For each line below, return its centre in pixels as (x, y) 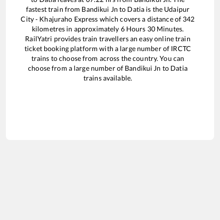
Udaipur (177, 9)
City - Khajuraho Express (59, 19)
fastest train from (54, 9)
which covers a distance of (140, 19)
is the (154, 9)
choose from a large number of (77, 68)
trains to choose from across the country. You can (108, 58)
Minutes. (169, 28)
